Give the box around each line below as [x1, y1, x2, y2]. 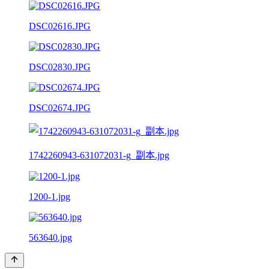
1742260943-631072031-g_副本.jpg [29, 150, 169, 160]
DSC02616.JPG [29, 20, 91, 31]
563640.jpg [29, 232, 72, 243]
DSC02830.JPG [29, 61, 91, 72]
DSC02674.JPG [29, 102, 91, 113]
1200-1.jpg [29, 191, 70, 202]
